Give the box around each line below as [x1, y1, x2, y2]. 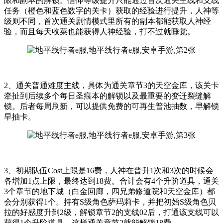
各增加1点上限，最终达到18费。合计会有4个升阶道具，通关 [4, 176, 219, 185]
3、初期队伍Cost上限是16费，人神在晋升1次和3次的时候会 [4, 166, 214, 175]
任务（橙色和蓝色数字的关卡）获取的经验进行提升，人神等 [4, 6, 219, 15]
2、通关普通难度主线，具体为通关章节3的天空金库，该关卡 [4, 81, 219, 90]
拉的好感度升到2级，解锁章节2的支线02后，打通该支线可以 [4, 208, 219, 217]
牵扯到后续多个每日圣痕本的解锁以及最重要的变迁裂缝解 [4, 91, 211, 100]
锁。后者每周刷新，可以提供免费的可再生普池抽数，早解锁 [4, 102, 219, 111]
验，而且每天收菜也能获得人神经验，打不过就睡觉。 [4, 27, 195, 36]
